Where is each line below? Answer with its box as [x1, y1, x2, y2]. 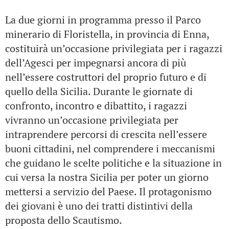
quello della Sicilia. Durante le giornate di [5, 84, 193, 98]
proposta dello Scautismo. [5, 213, 122, 227]
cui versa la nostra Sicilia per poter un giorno [5, 170, 209, 184]
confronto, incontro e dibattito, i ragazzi [5, 99, 187, 112]
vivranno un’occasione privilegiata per [5, 113, 178, 127]
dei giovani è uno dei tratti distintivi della [5, 199, 193, 213]
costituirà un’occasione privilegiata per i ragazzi [5, 41, 222, 55]
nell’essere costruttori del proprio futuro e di [5, 70, 207, 84]
